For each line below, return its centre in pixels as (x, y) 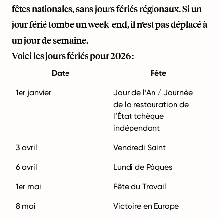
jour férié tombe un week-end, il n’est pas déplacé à (109, 24)
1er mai (28, 186)
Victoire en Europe (146, 206)
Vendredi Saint (140, 147)
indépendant (137, 128)
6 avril (26, 167)
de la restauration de (151, 104)
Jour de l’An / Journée (153, 93)
